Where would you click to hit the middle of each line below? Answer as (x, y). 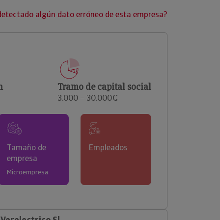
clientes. (50, 10)
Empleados (109, 148)
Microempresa (27, 172)
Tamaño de (26, 148)
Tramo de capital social (104, 87)
